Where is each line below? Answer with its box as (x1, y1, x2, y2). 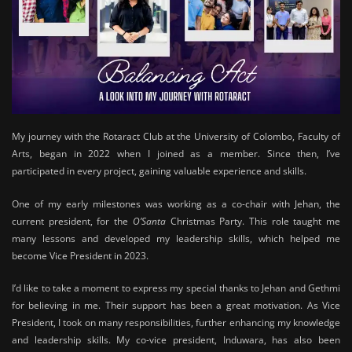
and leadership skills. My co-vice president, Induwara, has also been (12, 332, 340, 346)
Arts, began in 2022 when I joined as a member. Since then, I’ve (12, 147, 340, 161)
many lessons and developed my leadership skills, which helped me (12, 231, 340, 245)
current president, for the (12, 214, 133, 228)
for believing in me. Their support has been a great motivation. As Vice (12, 298, 340, 312)
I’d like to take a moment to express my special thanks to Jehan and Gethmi (12, 280, 340, 295)
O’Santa (132, 214, 166, 228)
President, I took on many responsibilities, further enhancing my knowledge (12, 315, 340, 329)
